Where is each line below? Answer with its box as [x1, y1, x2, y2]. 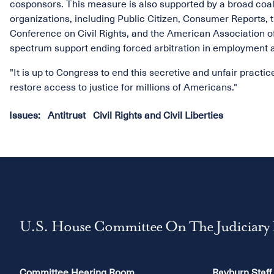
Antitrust [48, 110, 86, 121]
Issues [9, 110, 38, 121]
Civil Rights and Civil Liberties [93, 110, 223, 121]
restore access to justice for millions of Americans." [10, 82, 237, 93]
